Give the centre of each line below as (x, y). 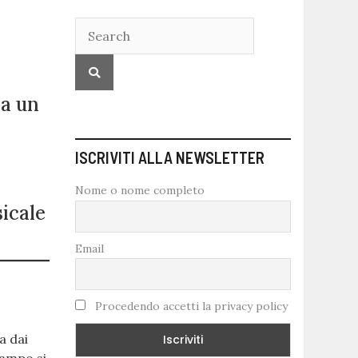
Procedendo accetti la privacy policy (189, 306)
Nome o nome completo (139, 190)
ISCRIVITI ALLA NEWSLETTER (169, 157)
